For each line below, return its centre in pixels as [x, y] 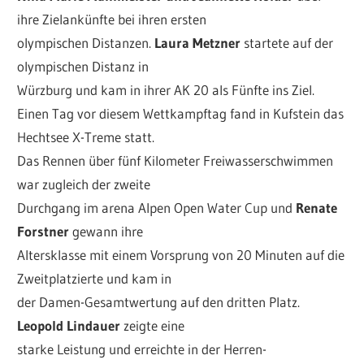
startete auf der [289, 43]
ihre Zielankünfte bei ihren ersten [112, 19]
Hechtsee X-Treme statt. [86, 137]
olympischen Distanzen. [86, 43]
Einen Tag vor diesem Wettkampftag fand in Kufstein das [181, 114]
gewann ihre [106, 232]
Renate [317, 208]
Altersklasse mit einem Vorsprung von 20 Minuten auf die [181, 255]
